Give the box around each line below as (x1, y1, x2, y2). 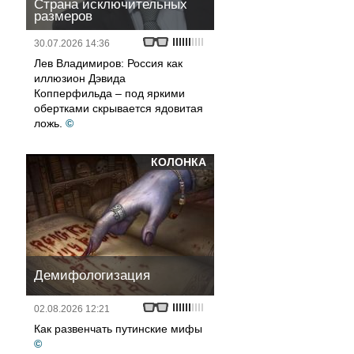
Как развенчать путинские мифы (34, 322, 202, 335)
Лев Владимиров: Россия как (34, 57, 183, 70)
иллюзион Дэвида (34, 72, 126, 85)
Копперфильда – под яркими (34, 87, 185, 100)
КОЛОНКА (151, 156, 206, 168)
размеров (34, 9, 92, 24)
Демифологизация (34, 268, 150, 283)
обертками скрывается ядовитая (34, 102, 203, 115)
